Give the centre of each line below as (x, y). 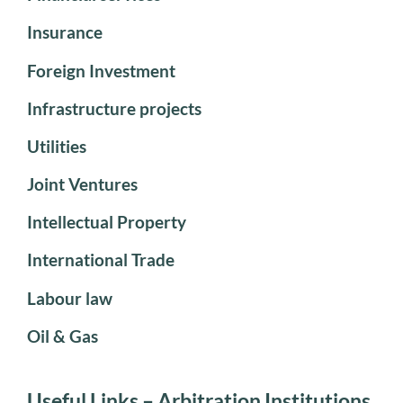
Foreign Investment (101, 70)
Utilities (57, 146)
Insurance (65, 32)
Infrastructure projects (114, 108)
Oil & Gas (63, 336)
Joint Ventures (82, 184)
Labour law (70, 298)
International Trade (101, 260)
